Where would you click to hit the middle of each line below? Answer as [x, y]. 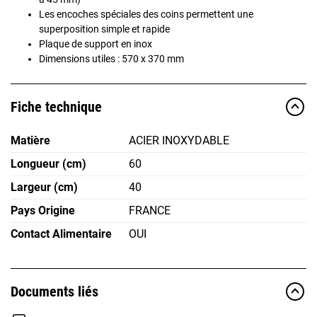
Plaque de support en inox [96, 44]
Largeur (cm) [44, 187]
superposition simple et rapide [104, 29]
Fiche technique [56, 106]
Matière [30, 140]
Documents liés [54, 291]
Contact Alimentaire [61, 234]
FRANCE [150, 210]
